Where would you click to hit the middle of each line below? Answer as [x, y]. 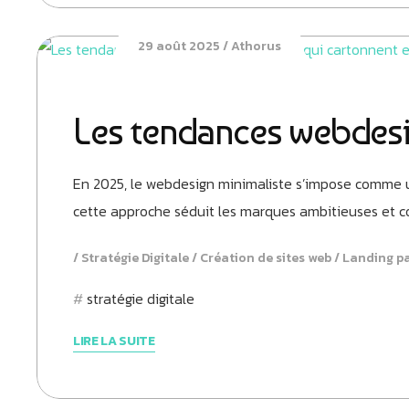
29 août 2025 [178, 46]
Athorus [256, 46]
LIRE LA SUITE [114, 341]
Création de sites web [266, 258]
